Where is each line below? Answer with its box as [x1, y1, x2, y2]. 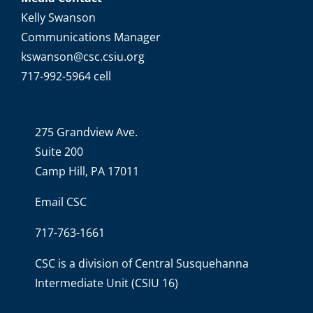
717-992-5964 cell [20, 68, 111, 85]
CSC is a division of [34, 256, 135, 272]
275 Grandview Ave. [34, 124, 138, 140]
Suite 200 [34, 144, 83, 160]
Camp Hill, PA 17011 [34, 163, 139, 180]
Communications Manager [20, 29, 161, 45]
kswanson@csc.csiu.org [20, 49, 145, 65]
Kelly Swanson [20, 10, 96, 26]
